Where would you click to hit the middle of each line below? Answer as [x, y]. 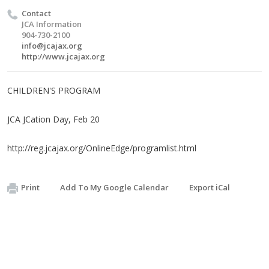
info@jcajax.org [52, 46]
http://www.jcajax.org [63, 56]
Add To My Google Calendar [114, 187]
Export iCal [210, 187]
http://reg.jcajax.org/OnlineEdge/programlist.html [102, 148]
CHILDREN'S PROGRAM [54, 90]
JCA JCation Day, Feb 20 [53, 119]
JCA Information [52, 24]
